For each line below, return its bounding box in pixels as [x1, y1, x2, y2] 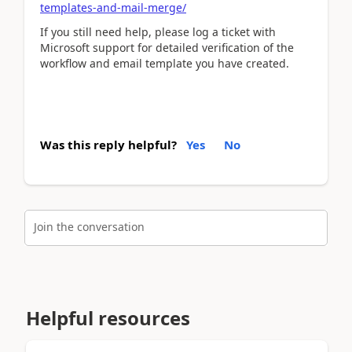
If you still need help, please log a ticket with [40, 24, 276, 39]
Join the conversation [34, 218, 145, 234]
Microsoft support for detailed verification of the [40, 39, 294, 55]
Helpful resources [26, 304, 190, 331]
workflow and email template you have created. [40, 55, 289, 71]
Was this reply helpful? [40, 137, 177, 152]
